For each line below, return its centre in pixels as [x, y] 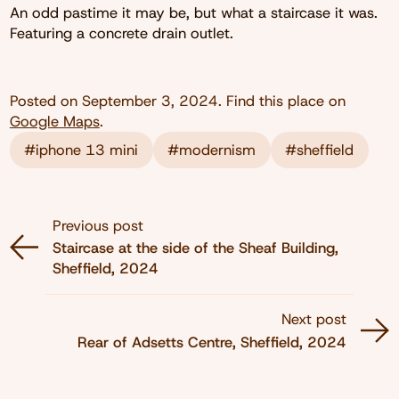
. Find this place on [281, 101]
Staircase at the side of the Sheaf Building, [196, 248]
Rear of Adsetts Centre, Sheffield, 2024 [212, 342]
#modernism [212, 150]
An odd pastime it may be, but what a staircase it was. [193, 13]
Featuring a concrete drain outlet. [121, 33]
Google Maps [54, 122]
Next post [313, 319]
